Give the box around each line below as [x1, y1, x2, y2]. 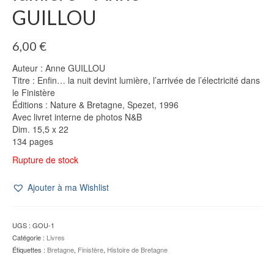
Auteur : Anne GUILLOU [12, 62, 105, 75]
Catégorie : [12, 232, 46, 243]
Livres [46, 232, 65, 243]
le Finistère [12, 86, 55, 99]
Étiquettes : [12, 245, 47, 255]
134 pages [12, 135, 53, 148]
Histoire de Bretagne [107, 245, 168, 255]
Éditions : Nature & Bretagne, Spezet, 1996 [12, 98, 179, 111]
